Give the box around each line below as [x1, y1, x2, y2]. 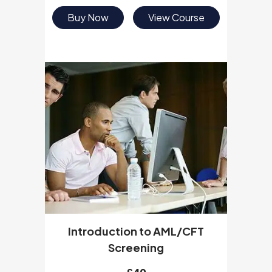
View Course [148, 11, 205, 24]
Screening [108, 240, 164, 254]
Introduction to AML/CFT [68, 224, 204, 238]
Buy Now [67, 11, 109, 24]
